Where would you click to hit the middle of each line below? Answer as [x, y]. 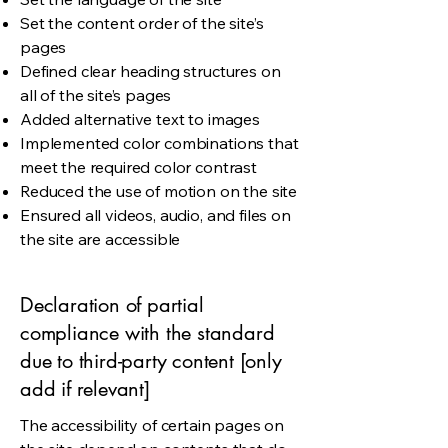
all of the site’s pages [96, 95]
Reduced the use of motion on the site [159, 191]
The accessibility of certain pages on [152, 425]
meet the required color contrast [138, 167]
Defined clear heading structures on [150, 71]
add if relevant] [85, 389]
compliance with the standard [147, 333]
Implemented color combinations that [159, 143]
